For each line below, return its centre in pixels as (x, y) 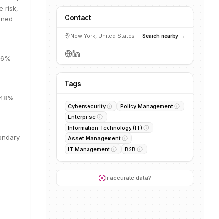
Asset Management (94, 138)
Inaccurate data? (128, 178)
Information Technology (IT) (105, 128)
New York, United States (103, 36)
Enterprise (82, 117)
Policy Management (147, 106)
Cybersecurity (87, 106)
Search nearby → (164, 35)
